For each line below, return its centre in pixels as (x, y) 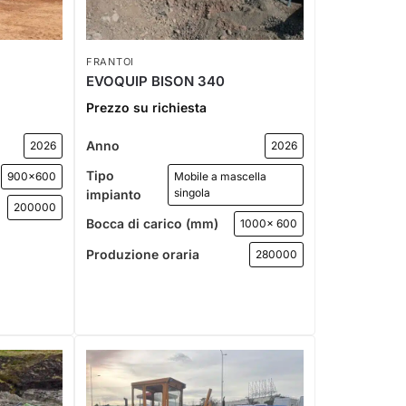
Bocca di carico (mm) (153, 224)
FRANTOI (110, 61)
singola (193, 192)
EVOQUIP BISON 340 (156, 81)
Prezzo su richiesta (147, 107)
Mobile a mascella (221, 176)
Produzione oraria (143, 255)
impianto (114, 194)
